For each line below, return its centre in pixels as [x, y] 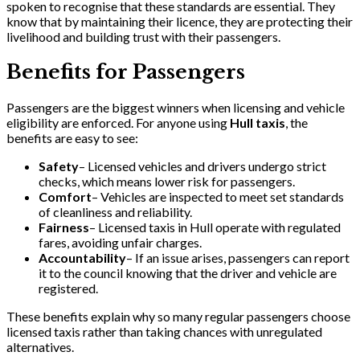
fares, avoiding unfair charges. [120, 243]
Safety [59, 166]
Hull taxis [258, 123]
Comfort [65, 197]
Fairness [64, 227]
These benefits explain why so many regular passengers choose [178, 317]
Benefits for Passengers [126, 72]
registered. [68, 288]
